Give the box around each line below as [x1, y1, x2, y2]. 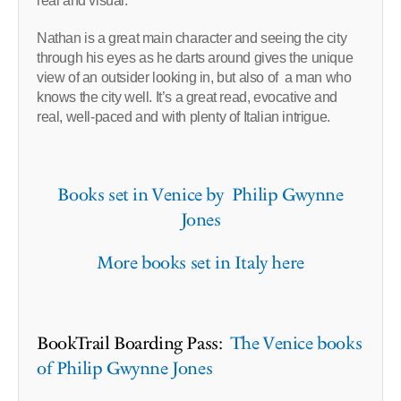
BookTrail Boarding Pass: [37, 331, 231, 357]
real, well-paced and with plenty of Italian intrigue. [37, 109, 330, 125]
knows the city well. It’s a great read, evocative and [37, 90, 337, 106]
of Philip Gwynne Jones [37, 356, 213, 382]
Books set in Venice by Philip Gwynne [57, 183, 344, 209]
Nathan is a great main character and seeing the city [37, 30, 347, 47]
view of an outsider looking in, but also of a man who [37, 70, 352, 86]
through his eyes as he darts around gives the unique [37, 50, 354, 66]
